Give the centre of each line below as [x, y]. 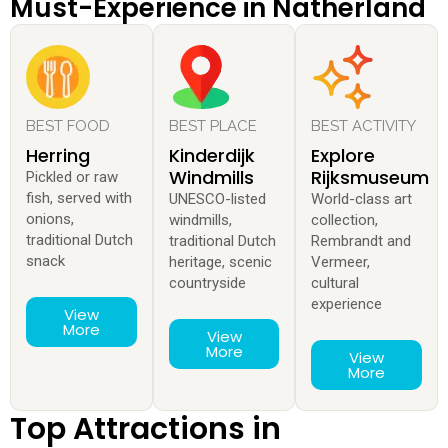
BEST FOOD [68, 126]
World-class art [362, 199]
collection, [345, 220]
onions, [50, 219]
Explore [343, 156]
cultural [335, 283]
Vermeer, [341, 262]
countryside [207, 283]
